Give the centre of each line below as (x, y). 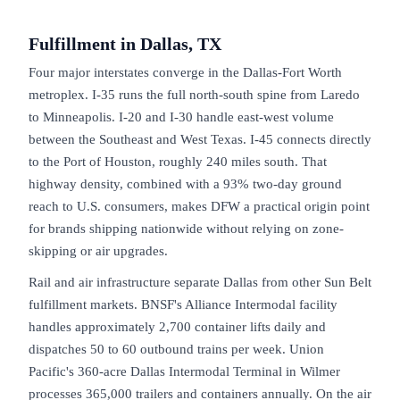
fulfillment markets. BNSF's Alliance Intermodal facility (183, 304)
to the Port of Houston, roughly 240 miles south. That (178, 161)
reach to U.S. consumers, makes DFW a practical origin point (199, 206)
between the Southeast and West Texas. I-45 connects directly (200, 139)
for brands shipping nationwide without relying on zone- (186, 228)
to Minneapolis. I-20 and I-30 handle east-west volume (181, 117)
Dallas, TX (181, 43)
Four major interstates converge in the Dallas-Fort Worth (185, 72)
